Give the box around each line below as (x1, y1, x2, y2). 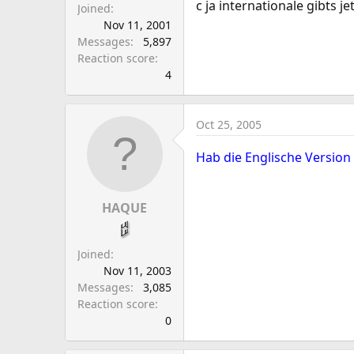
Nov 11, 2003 (104, 263, 171, 278)
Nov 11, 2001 (104, 17, 171, 32)
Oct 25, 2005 (196, 117, 262, 132)
